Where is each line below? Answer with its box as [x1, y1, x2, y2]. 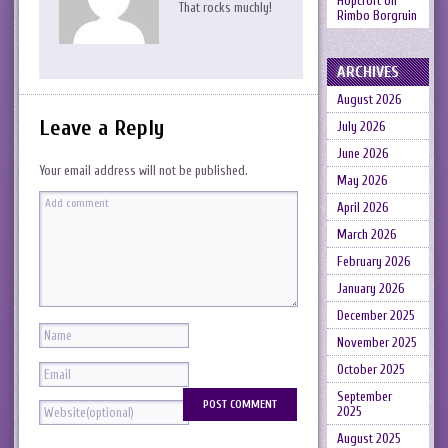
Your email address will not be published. [39, 162, 248, 178]
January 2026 [336, 281, 405, 296]
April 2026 [336, 200, 389, 215]
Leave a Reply [39, 114, 164, 141]
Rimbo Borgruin [336, 8, 417, 23]
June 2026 [336, 146, 389, 161]
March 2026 [336, 227, 397, 242]
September [336, 389, 392, 404]
